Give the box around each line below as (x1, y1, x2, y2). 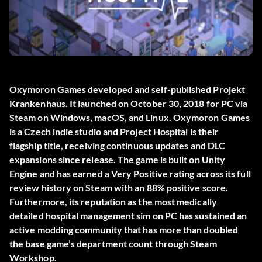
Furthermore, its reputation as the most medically (9, 196, 217, 208)
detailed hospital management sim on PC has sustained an (9, 210, 247, 222)
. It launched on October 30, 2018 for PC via (65, 98, 248, 109)
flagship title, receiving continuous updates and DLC (9, 140, 226, 151)
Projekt (213, 84, 246, 95)
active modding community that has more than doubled (9, 224, 239, 236)
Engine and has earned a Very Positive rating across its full (9, 168, 251, 180)
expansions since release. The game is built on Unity (9, 154, 226, 166)
